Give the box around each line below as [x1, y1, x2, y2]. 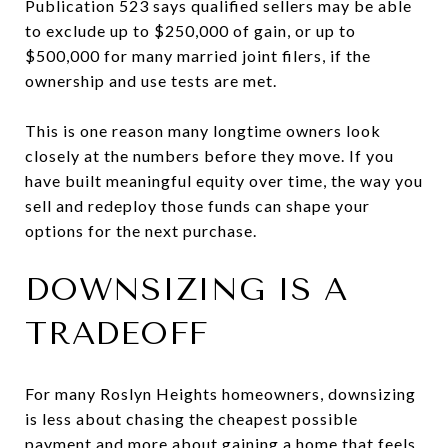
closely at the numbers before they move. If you [25, 145, 394, 165]
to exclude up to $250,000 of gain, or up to [25, 20, 356, 40]
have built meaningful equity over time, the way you [25, 170, 423, 190]
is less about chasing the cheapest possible [25, 408, 358, 428]
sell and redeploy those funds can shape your [25, 195, 370, 215]
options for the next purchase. [25, 220, 257, 240]
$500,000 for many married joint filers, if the [25, 45, 371, 65]
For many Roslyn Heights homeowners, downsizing [25, 383, 416, 403]
